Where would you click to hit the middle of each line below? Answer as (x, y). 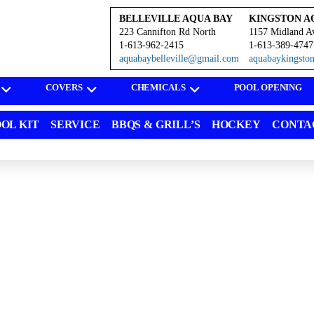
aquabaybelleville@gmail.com (179, 59)
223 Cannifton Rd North (168, 32)
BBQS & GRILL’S (156, 124)
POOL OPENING (268, 87)
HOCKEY (236, 124)
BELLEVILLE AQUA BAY (176, 19)
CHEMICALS (158, 87)
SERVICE (75, 124)
